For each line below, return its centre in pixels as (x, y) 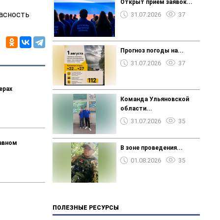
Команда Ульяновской (154, 99)
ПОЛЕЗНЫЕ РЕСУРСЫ (86, 207)
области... (136, 108)
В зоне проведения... (151, 148)
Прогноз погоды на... (152, 50)
